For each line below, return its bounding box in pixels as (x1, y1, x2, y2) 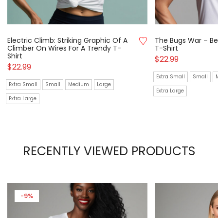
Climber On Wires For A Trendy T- (7, 43, 121, 54)
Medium (68, 81, 89, 89)
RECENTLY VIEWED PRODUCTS (23, 143, 195, 160)
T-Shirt (155, 43, 178, 54)
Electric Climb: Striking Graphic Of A (7, 36, 127, 46)
